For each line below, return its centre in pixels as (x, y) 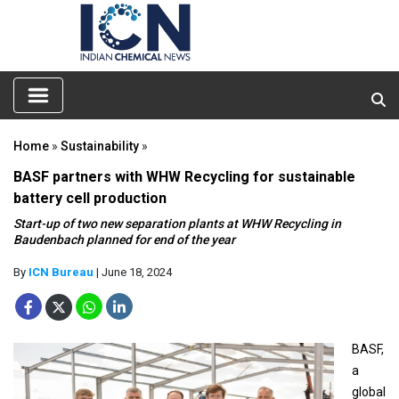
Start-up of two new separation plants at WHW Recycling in (177, 223)
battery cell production (90, 198)
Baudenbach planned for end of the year (124, 239)
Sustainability (100, 146)
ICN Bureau (61, 272)
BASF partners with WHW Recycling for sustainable (184, 176)
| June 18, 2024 (133, 272)
